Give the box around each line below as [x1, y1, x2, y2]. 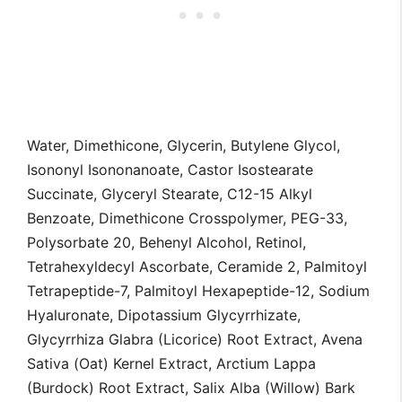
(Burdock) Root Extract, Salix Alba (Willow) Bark [27, 379, 355, 398]
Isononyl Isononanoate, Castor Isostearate [27, 161, 313, 179]
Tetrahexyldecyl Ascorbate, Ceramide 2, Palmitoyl [27, 258, 367, 276]
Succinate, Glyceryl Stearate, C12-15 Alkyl [27, 185, 312, 204]
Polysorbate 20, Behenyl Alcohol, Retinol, [27, 233, 306, 252]
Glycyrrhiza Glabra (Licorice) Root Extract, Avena [27, 330, 363, 349]
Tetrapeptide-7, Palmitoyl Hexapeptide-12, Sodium [27, 282, 370, 301]
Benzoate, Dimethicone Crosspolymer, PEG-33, [27, 209, 347, 228]
